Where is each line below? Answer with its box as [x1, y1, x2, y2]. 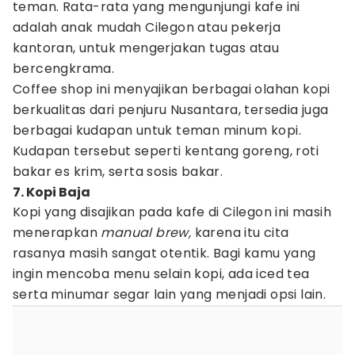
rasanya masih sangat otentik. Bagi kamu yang [13, 244, 316, 262]
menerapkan [13, 223, 101, 242]
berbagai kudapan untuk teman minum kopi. [13, 121, 301, 139]
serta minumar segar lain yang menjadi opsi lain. [13, 285, 330, 303]
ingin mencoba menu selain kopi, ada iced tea [13, 265, 310, 283]
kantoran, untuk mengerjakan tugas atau [13, 39, 280, 57]
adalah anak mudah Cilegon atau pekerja [13, 18, 281, 36]
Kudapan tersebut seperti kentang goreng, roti [13, 142, 319, 160]
